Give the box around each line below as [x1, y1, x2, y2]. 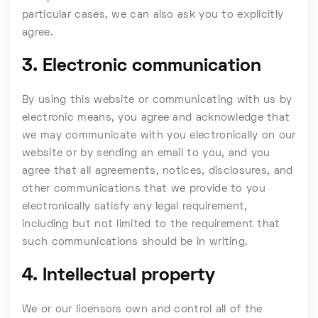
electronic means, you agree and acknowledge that [22, 113, 290, 123]
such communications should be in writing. [22, 237, 248, 247]
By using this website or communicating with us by [22, 95, 292, 105]
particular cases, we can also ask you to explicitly [22, 10, 284, 20]
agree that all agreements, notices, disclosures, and [22, 166, 293, 176]
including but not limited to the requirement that [22, 219, 280, 229]
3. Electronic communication [22, 58, 261, 75]
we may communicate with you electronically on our [22, 131, 296, 141]
